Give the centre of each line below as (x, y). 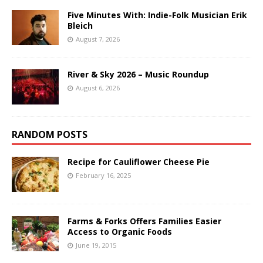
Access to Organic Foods (120, 231)
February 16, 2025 (103, 175)
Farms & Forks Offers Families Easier (144, 221)
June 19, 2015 (96, 245)
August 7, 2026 (98, 39)
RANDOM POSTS (50, 134)
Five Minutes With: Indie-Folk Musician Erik (157, 15)
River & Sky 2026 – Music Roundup (138, 74)
